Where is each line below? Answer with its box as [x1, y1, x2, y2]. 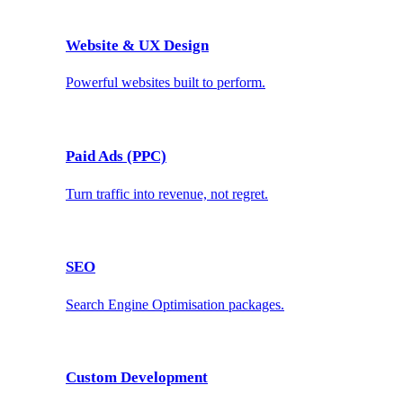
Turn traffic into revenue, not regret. [66, 185, 268, 201]
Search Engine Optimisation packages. [66, 296, 284, 312]
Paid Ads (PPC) [66, 148, 166, 166]
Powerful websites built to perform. [66, 75, 265, 91]
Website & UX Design [66, 36, 209, 54]
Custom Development [66, 369, 208, 387]
